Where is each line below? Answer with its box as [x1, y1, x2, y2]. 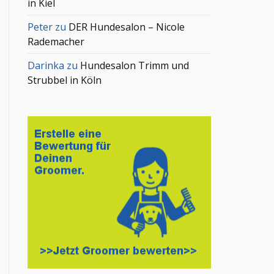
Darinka [28, 58, 65, 72]
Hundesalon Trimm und [80, 58, 190, 72]
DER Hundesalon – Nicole [68, 20, 185, 34]
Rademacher [28, 34, 85, 48]
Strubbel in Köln [28, 73, 102, 87]
